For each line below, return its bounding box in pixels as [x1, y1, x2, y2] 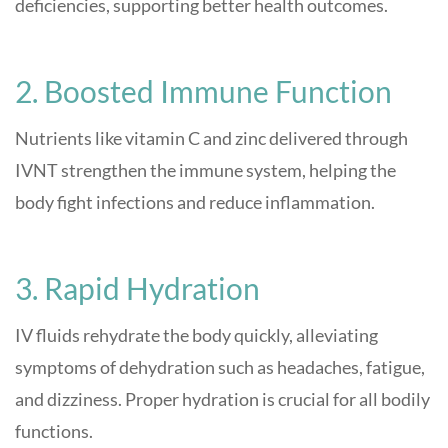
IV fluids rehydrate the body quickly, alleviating [15, 324, 378, 347]
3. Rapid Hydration [15, 270, 260, 307]
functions [15, 420, 89, 443]
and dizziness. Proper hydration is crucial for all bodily [15, 388, 430, 411]
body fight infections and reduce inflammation [15, 191, 371, 214]
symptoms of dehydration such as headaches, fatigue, [15, 356, 425, 379]
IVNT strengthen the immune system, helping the [15, 159, 396, 182]
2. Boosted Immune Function [15, 73, 392, 110]
